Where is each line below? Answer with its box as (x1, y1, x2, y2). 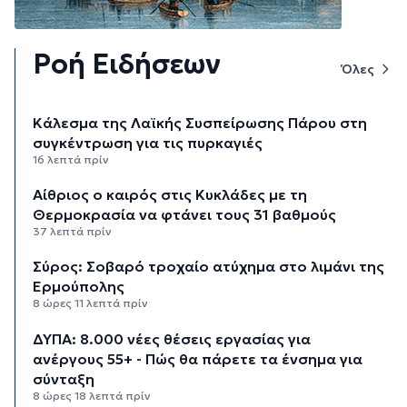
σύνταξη (33, 369, 95, 388)
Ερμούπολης (33, 277, 125, 296)
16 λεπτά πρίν (33, 153, 110, 167)
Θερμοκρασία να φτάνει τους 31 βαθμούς (33, 205, 337, 224)
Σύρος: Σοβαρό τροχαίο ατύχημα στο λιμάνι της (33, 257, 385, 276)
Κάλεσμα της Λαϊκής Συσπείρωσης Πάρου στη (33, 114, 368, 133)
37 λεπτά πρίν (33, 224, 113, 239)
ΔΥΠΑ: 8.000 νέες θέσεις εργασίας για (33, 329, 312, 348)
